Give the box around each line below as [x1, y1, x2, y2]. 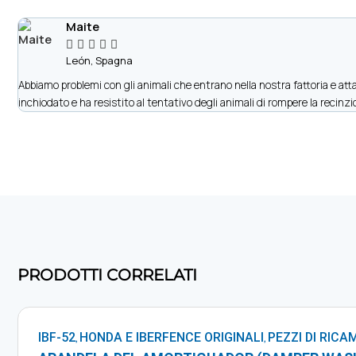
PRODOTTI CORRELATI [17, 265, 197, 285]
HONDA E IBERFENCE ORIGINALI [79, 330, 264, 346]
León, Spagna [66, 53, 133, 68]
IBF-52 [38, 330, 75, 346]
